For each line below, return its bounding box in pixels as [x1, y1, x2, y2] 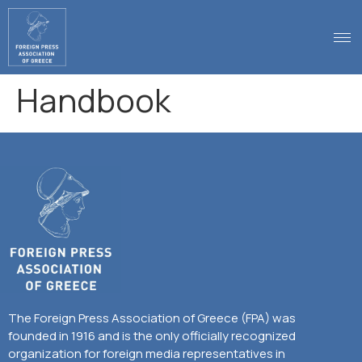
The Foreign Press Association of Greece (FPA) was [8, 309, 296, 326]
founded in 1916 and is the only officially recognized [8, 326, 296, 344]
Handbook [16, 78, 170, 123]
